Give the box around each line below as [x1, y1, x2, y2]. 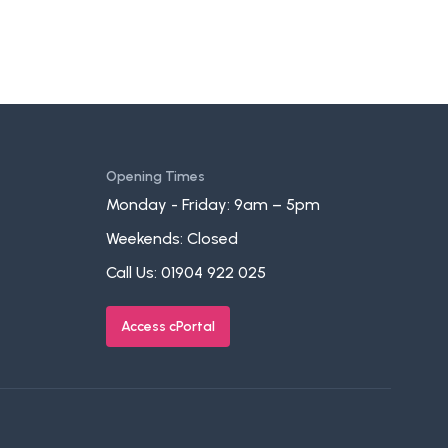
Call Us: [106, 263, 161, 282]
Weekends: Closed [106, 229, 238, 248]
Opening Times [106, 168, 205, 185]
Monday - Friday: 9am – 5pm [106, 195, 320, 214]
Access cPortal [121, 318, 215, 335]
